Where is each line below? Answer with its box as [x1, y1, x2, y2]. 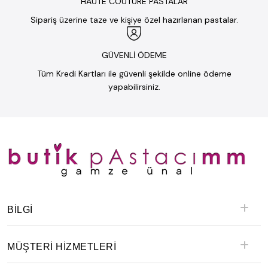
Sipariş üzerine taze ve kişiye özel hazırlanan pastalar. [30, 14, 238, 25]
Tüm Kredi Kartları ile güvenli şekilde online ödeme [36, 68, 232, 79]
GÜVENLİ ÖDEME [101, 50, 167, 60]
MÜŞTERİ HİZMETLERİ [7, 242, 116, 252]
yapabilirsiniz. [108, 81, 160, 92]
